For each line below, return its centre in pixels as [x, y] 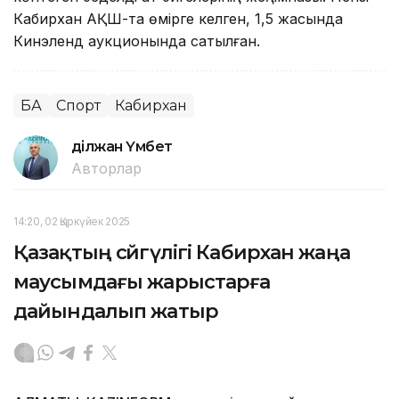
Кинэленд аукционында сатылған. [137, 41]
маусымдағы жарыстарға [142, 281]
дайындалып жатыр [116, 311]
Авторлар [106, 168]
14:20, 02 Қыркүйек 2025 [72, 221]
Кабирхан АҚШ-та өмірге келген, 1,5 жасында [178, 18]
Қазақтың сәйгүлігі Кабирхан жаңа [182, 252]
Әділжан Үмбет [122, 146]
